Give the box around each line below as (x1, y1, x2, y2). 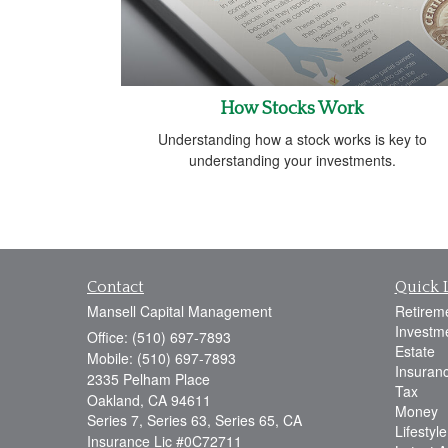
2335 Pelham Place (87, 368, 210, 389)
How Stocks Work (220, 98, 364, 119)
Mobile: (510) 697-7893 (87, 347, 236, 368)
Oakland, (87, 389, 144, 410)
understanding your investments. (188, 149, 396, 170)
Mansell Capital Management (87, 300, 272, 321)
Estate (394, 340, 435, 361)
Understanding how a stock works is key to (157, 128, 427, 149)
